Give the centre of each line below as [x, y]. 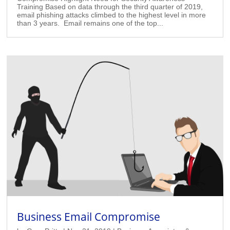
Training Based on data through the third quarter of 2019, [110, 6]
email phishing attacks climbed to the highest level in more [112, 15]
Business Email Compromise [89, 216]
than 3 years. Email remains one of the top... [90, 23]
